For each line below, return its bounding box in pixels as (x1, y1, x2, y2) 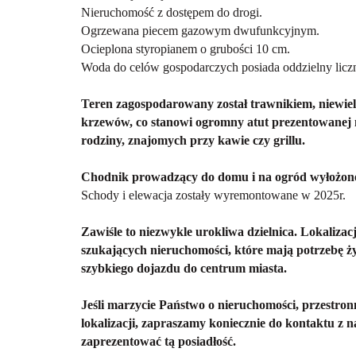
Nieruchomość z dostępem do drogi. (81, 5, 262, 19)
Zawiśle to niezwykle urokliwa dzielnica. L (81, 224, 309, 238)
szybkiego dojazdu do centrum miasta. (81, 261, 287, 275)
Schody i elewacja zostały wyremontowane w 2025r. (81, 188, 346, 202)
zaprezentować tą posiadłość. (81, 334, 236, 348)
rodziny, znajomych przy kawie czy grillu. (81, 133, 305, 147)
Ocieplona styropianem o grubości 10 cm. (81, 41, 290, 56)
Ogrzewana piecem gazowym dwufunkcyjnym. (81, 23, 319, 37)
